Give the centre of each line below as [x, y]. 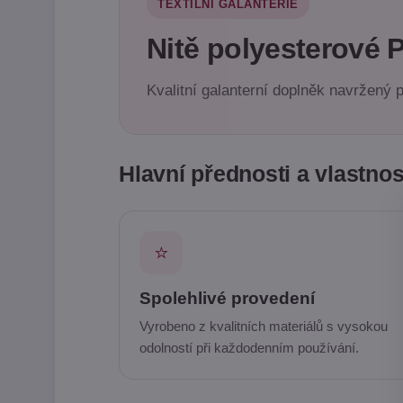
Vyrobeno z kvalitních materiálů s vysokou [264, 327]
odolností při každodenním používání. [249, 348]
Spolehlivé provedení [227, 299]
